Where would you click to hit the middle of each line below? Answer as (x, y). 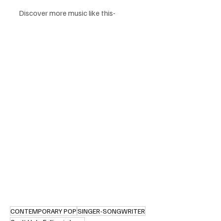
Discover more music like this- (67, 13)
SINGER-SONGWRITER (111, 211)
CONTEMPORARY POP (43, 211)
